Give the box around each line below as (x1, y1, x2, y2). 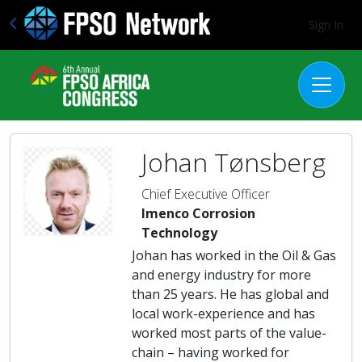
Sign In (309, 16, 343, 32)
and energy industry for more (132, 265, 311, 284)
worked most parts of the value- (132, 323, 326, 342)
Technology (141, 223, 217, 242)
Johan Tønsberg (141, 144, 326, 179)
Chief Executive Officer (141, 184, 270, 203)
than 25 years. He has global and (132, 284, 329, 303)
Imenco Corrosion (141, 204, 255, 222)
